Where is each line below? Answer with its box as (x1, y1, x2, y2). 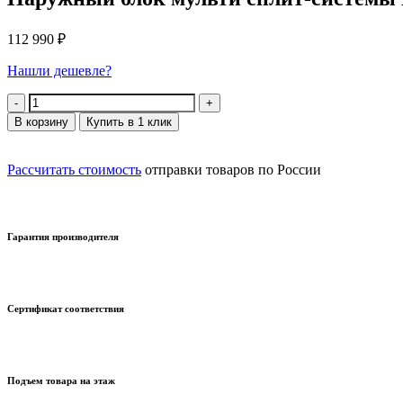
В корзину (14, 115, 68, 130)
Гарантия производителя (7, 231, 119, 243)
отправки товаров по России (141, 162, 321, 178)
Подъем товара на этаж (7, 375, 115, 387)
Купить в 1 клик (86, 115, 172, 130)
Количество (6, 93, 78, 109)
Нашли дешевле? (7, 63, 112, 79)
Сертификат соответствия (7, 303, 124, 315)
